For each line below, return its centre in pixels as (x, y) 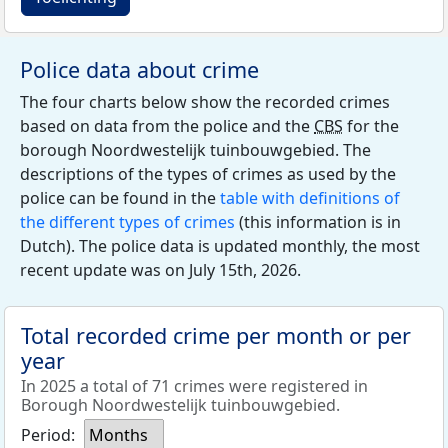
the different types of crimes (127, 222)
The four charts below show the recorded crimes (205, 102)
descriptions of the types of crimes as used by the (208, 174)
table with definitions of (310, 198)
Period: (48, 435)
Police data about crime (139, 69)
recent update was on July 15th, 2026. (160, 270)
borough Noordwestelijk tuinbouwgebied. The (195, 150)
